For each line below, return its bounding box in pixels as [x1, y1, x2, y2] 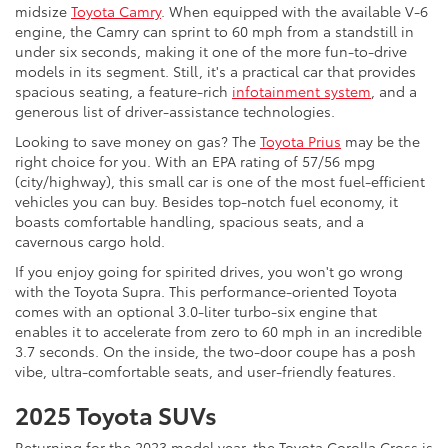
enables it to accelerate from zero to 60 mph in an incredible [15, 320, 422, 341]
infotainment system [232, 80, 371, 101]
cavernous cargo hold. [15, 230, 165, 251]
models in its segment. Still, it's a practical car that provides [15, 60, 416, 81]
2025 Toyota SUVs [15, 396, 217, 431]
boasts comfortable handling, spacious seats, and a [15, 210, 364, 231]
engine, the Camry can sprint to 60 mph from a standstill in [15, 20, 414, 41]
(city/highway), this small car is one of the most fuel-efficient [15, 170, 425, 191]
